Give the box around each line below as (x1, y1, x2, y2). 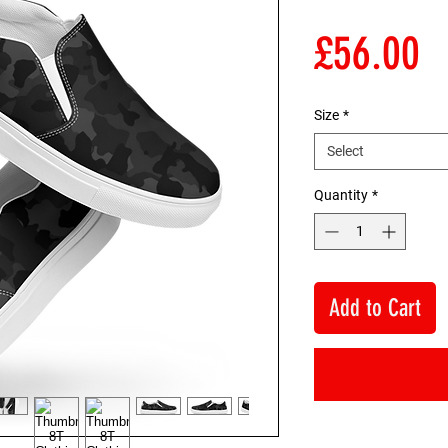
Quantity (314, 186, 368, 203)
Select (327, 142, 364, 159)
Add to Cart (329, 293, 421, 322)
